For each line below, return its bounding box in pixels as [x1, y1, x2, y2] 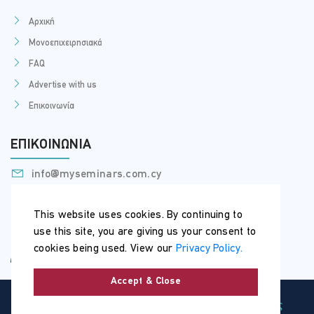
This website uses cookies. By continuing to [34, 209, 243, 221]
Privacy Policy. [175, 243, 243, 254]
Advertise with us [29, 80, 97, 90]
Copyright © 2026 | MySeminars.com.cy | [31, 299, 224, 311]
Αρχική [29, 17, 55, 27]
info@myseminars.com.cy [28, 168, 162, 180]
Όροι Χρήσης [223, 299, 282, 311]
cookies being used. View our [34, 243, 176, 254]
